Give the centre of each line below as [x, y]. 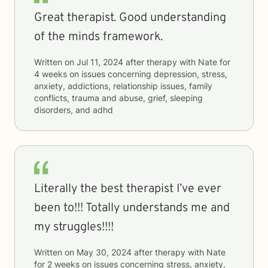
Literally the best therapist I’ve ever [128, 189]
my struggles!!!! [74, 227]
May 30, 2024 [104, 252]
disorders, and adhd [74, 110]
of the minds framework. [98, 37]
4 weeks [51, 74]
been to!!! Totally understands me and [132, 208]
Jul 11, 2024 [100, 62]
